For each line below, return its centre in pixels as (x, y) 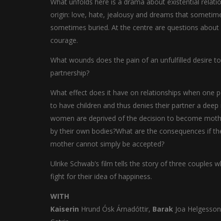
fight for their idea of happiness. (101, 176)
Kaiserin (66, 209)
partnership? (70, 73)
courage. (64, 40)
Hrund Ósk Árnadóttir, (117, 209)
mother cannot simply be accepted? (107, 144)
